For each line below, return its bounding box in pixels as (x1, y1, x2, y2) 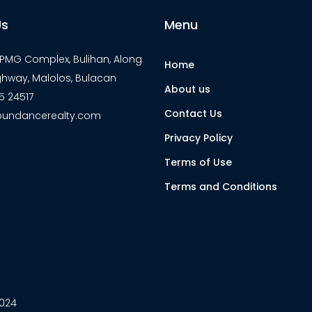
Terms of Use (164, 155, 232, 169)
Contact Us (164, 107, 222, 120)
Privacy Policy (164, 131, 233, 145)
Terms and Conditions (164, 180, 277, 194)
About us (164, 82, 210, 96)
